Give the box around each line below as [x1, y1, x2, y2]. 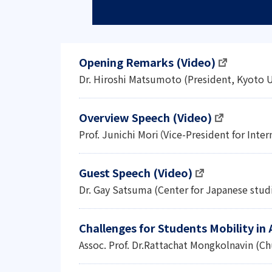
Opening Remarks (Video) [79, 54, 216, 70]
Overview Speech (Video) [79, 109, 212, 125]
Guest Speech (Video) [79, 165, 192, 180]
